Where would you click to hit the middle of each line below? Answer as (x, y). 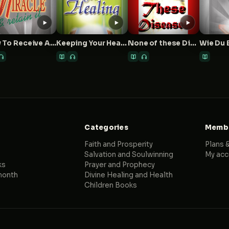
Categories (106, 128)
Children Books (111, 185)
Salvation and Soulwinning (129, 155)
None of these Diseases (193, 43)
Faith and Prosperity (119, 144)
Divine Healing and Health (129, 175)
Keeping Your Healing (123, 43)
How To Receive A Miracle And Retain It (53, 43)
